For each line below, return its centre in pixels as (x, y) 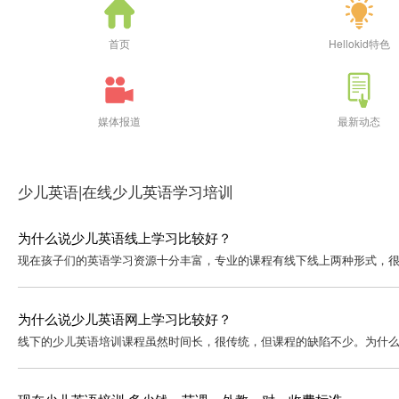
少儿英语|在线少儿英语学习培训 (125, 191)
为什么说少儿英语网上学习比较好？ (124, 319)
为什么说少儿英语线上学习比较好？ (124, 238)
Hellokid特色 (359, 44)
